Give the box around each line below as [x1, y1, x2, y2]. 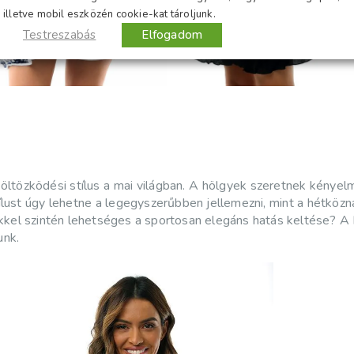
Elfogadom [141, 26, 203, 43]
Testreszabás [23, 26, 96, 43]
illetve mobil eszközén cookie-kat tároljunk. [3, 6, 216, 21]
